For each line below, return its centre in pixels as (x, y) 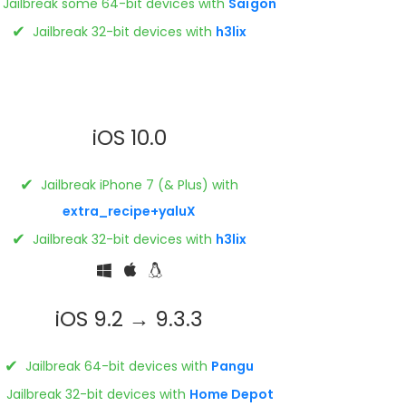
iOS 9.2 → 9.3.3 (130, 319)
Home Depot (231, 394)
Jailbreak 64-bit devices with (117, 366)
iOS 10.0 (129, 137)
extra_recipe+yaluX (130, 211)
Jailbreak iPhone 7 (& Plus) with (138, 184)
